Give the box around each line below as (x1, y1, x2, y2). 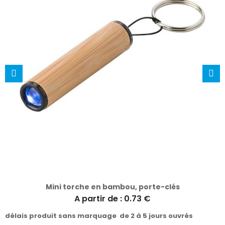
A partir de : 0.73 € (74, 192, 151, 204)
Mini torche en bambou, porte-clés (45, 181, 180, 192)
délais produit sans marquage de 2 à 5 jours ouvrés (5, 210, 193, 220)
